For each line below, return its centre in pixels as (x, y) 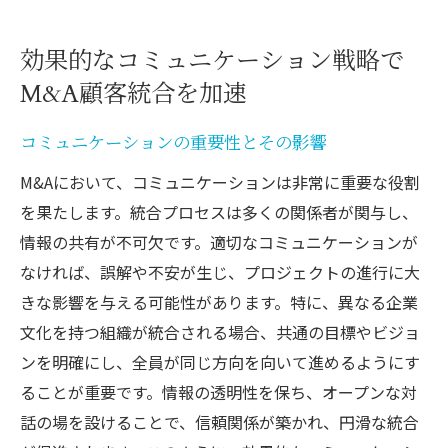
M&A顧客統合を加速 (133, 94)
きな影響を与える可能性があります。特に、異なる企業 (219, 301)
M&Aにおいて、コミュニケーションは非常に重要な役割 (220, 181)
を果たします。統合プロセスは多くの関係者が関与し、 (219, 211)
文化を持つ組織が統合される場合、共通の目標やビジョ (220, 331)
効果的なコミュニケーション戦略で (212, 61)
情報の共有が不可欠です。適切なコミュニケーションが (219, 241)
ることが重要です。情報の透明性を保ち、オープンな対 (218, 391)
